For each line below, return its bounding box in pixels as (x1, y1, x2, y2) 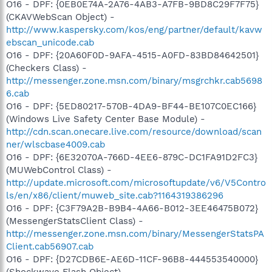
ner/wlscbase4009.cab (6, 138, 105, 150)
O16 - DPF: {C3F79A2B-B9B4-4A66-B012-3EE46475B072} (6, 202, 258, 214)
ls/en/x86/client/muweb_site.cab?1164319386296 (6, 189, 223, 201)
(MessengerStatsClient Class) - (6, 215, 143, 226)
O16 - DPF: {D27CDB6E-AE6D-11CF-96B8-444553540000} (6, 253, 258, 265)
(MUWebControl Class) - (6, 164, 112, 175)
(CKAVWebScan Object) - (6, 11, 115, 22)
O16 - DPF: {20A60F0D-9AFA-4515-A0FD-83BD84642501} (6, 49, 259, 61)
